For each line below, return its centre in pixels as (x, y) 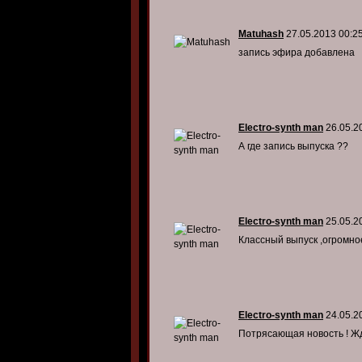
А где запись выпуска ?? (293, 146)
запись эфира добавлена (297, 53)
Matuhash (261, 34)
